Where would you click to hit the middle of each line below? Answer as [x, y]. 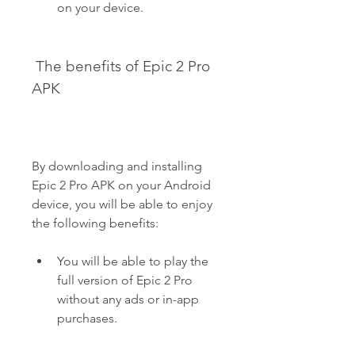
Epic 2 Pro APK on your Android [121, 185]
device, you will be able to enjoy [122, 204]
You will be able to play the [133, 261]
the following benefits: [95, 223]
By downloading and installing [117, 166]
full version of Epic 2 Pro [125, 280]
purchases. [87, 318]
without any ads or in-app [128, 299]
